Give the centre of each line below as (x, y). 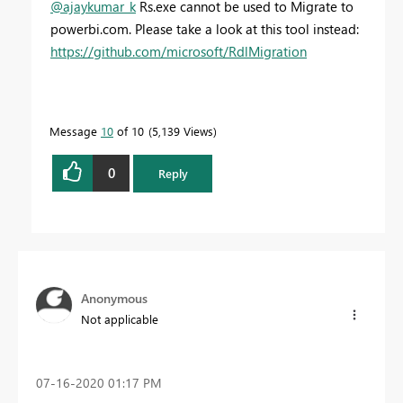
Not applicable (120, 318)
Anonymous (114, 298)
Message (75, 130)
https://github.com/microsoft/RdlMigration (179, 51)
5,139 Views (183, 130)
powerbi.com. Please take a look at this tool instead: (205, 28)
